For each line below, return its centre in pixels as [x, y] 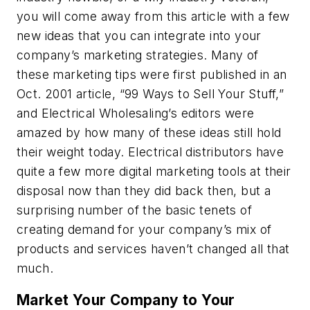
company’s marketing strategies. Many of [138, 55]
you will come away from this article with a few [153, 17]
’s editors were [211, 113]
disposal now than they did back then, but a [144, 191]
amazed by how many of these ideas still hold [149, 133]
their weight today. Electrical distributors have [151, 152]
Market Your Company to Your [126, 300]
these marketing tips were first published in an [152, 75]
